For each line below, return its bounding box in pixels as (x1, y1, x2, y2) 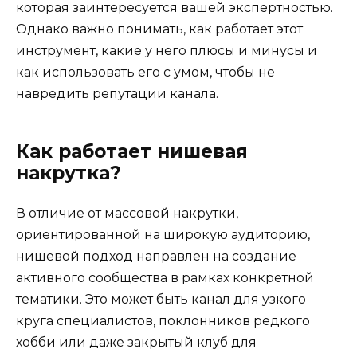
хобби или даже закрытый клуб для (16, 334, 257, 350)
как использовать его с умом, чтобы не (16, 64, 275, 80)
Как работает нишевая (16, 139, 248, 163)
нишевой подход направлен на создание (16, 248, 296, 264)
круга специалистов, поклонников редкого (16, 312, 310, 328)
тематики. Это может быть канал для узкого (16, 291, 306, 307)
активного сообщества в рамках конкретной (16, 269, 314, 285)
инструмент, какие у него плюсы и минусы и (16, 42, 317, 58)
